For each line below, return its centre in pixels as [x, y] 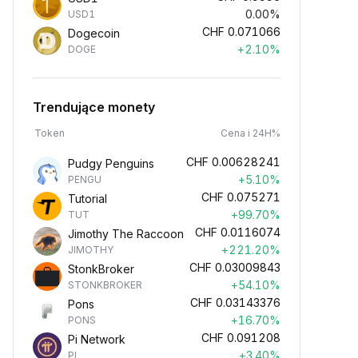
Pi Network [97, 339]
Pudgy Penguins [111, 163]
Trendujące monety [94, 107]
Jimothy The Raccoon [126, 234]
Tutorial [88, 199]
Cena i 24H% [251, 133]
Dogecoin [94, 33]
